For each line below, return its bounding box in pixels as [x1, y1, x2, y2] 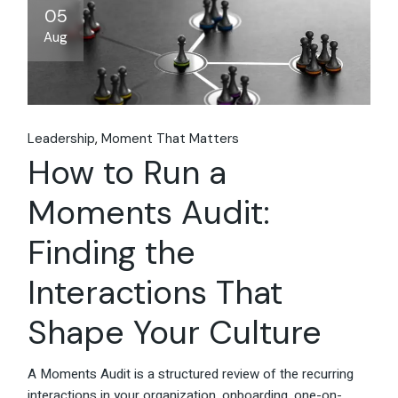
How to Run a [28, 150, 227, 194]
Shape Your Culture [28, 310, 322, 354]
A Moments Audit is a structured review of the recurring [28, 363, 354, 384]
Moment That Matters [101, 129, 240, 147]
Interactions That [28, 270, 283, 314]
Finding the [28, 230, 196, 274]
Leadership [28, 129, 96, 147]
